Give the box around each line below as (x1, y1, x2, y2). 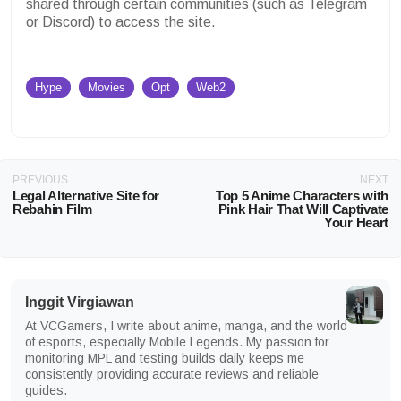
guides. (25, 382, 67, 397)
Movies (88, 81, 125, 95)
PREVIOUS (13, 174, 68, 187)
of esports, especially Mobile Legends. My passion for (25, 334, 329, 349)
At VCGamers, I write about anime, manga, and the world (25, 318, 347, 333)
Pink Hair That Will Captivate (218, 201, 388, 218)
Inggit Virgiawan (25, 294, 134, 310)
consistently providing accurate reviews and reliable (25, 366, 319, 381)
